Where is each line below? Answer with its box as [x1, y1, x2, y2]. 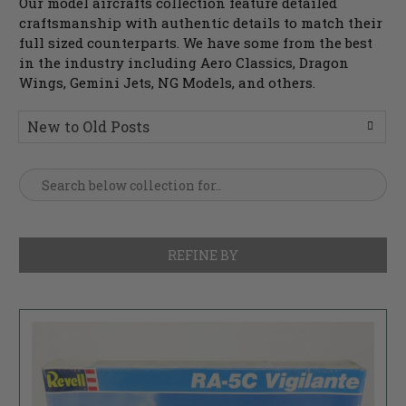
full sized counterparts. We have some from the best [19, 34, 373, 53]
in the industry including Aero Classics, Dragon [19, 53, 350, 72]
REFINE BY [168, 246, 238, 265]
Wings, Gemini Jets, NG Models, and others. [19, 73, 316, 92]
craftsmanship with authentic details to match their [19, 14, 383, 33]
